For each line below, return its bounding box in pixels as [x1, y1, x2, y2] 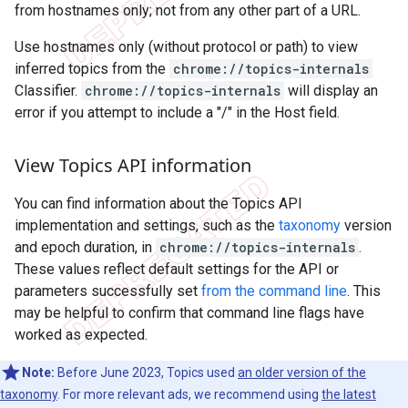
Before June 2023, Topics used [55, 365, 238, 381]
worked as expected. [15, 326, 148, 344]
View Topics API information [15, 153, 251, 178]
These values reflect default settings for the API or [15, 260, 339, 279]
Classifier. [15, 82, 81, 100]
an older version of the [238, 365, 366, 381]
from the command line [201, 282, 347, 301]
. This [347, 282, 381, 301]
